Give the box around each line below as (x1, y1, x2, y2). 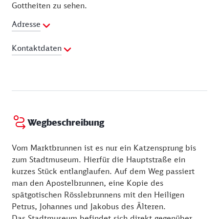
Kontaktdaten (12, 43, 62, 53)
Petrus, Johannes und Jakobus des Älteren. (12, 201, 166, 212)
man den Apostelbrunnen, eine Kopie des (12, 178, 163, 188)
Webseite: (12, 64, 52, 74)
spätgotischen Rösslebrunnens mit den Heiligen (12, 190, 184, 200)
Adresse (12, 19, 41, 29)
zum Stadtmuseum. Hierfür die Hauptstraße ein (12, 154, 185, 165)
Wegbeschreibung (27, 116, 104, 128)
